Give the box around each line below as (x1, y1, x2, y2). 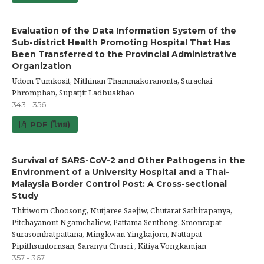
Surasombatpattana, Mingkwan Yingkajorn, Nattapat (12, 228, 202, 239)
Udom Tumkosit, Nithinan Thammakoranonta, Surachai (12, 75, 212, 86)
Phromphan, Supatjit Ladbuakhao (12, 87, 134, 98)
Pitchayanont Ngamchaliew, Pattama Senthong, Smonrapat (12, 216, 222, 227)
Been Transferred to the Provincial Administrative (12, 48, 237, 60)
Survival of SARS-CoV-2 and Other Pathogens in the (12, 154, 245, 166)
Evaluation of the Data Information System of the (12, 25, 236, 36)
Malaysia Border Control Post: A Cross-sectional (12, 178, 227, 189)
